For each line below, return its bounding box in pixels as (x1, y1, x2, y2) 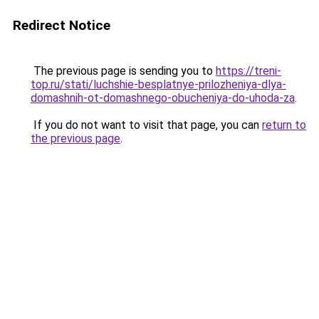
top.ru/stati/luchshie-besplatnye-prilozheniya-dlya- (31, 78, 286, 91)
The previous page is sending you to (31, 64, 216, 78)
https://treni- (216, 64, 281, 78)
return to (262, 118, 306, 132)
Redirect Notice (13, 17, 110, 33)
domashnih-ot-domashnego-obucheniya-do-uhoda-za (31, 91, 295, 105)
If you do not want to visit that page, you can (31, 118, 262, 132)
